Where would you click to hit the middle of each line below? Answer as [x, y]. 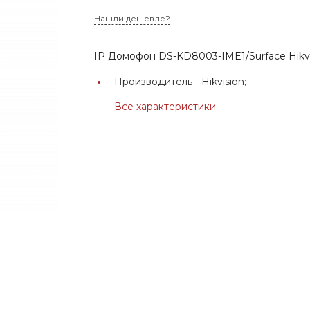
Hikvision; [224, 81]
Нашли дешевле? [133, 18]
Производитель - [158, 81]
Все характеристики [165, 106]
